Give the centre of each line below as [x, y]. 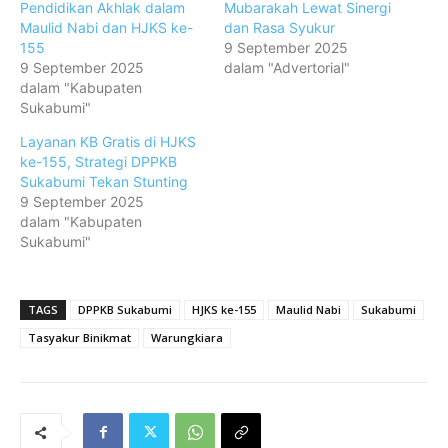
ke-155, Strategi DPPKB [98, 161]
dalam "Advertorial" [287, 67]
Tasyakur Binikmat [79, 337]
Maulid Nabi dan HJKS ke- [106, 27]
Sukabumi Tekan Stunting [104, 181]
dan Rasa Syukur [279, 27]
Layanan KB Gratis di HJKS [108, 141]
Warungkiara [187, 337]
